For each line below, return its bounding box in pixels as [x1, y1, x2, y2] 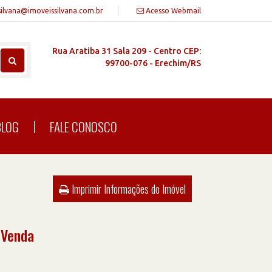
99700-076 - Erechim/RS [105, 58, 201, 68]
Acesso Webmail [144, 7, 201, 15]
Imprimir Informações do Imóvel [69, 180, 186, 197]
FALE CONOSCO [50, 117, 117, 136]
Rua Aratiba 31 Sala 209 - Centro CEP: [52, 46, 201, 56]
